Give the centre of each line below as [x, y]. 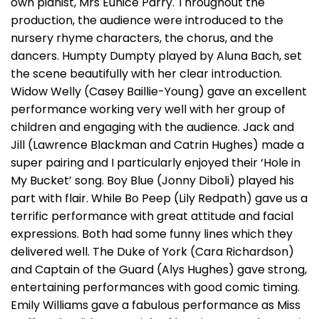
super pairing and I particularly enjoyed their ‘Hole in [156, 163]
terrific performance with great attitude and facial [152, 216]
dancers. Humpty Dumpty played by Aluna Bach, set [156, 56]
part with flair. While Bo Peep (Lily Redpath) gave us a [159, 198]
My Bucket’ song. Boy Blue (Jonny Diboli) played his [152, 181]
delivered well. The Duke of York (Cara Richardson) [152, 252]
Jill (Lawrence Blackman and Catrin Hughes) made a [157, 145]
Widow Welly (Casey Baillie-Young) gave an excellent [159, 91]
